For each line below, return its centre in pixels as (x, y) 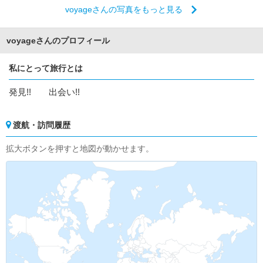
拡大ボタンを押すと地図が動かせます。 (80, 148)
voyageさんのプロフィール (58, 40)
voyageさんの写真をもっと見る (125, 9)
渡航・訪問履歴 (42, 125)
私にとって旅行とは (46, 68)
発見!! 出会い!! (44, 92)
